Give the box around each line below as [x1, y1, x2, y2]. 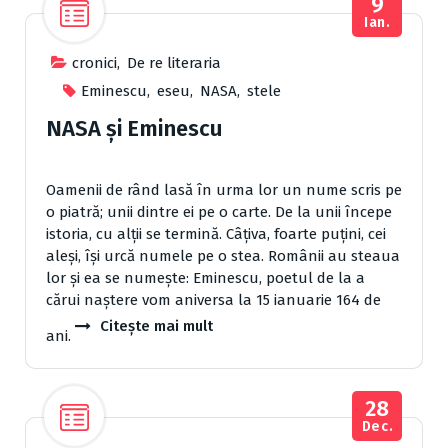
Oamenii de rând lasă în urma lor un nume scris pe [46, 181, 402, 200]
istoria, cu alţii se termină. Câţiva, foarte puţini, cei [46, 225, 386, 244]
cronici [72, 54, 117, 73]
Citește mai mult [100, 317, 213, 336]
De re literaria [127, 54, 221, 73]
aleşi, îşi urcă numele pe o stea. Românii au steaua [46, 247, 400, 266]
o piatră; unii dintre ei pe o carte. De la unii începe [46, 203, 392, 222]
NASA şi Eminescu [46, 115, 223, 143]
